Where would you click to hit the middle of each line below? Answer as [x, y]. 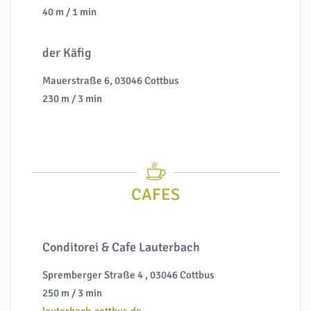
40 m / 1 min [70, 12]
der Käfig [67, 53]
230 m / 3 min [73, 99]
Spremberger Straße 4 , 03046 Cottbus [129, 275]
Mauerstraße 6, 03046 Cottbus [111, 81]
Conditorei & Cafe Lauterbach [121, 247]
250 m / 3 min [73, 293]
